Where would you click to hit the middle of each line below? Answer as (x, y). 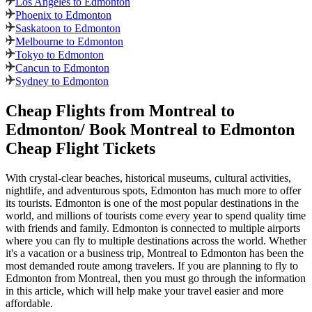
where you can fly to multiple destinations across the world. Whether (156, 241)
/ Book (105, 130)
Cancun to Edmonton (62, 68)
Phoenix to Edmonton (63, 15)
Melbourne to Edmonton (69, 42)
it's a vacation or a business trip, (76, 253)
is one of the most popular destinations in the (200, 203)
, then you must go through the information (212, 279)
